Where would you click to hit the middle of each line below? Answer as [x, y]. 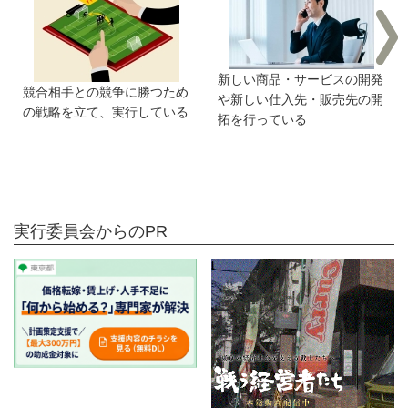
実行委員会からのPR [91, 231]
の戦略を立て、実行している [106, 112]
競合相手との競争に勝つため [106, 92]
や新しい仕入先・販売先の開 [301, 99]
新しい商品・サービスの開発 [301, 79]
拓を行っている [262, 119]
